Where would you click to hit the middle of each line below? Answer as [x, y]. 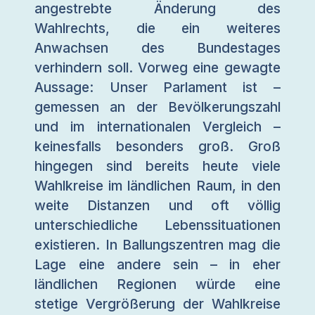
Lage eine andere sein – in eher [157, 264]
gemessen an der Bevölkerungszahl [157, 107]
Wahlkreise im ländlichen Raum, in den [157, 185]
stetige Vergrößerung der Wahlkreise [157, 303]
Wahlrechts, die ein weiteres [157, 28]
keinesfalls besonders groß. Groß [157, 146]
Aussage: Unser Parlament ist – [157, 87]
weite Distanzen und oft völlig [157, 205]
